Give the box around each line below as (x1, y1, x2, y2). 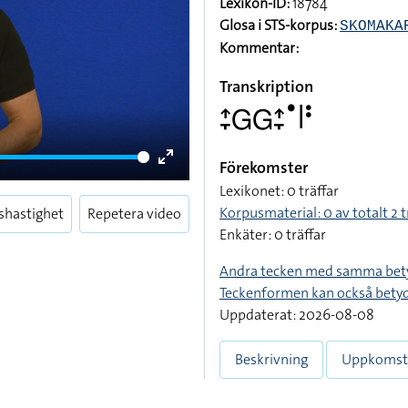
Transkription (219, 76, 313, 97)
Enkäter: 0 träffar (219, 225, 326, 244)
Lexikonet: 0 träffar (219, 181, 339, 200)
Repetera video (87, 204, 181, 223)
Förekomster (219, 157, 308, 178)
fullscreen (166, 192, 228, 211)
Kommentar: (219, 38, 299, 57)
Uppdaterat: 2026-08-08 (219, 305, 374, 324)
